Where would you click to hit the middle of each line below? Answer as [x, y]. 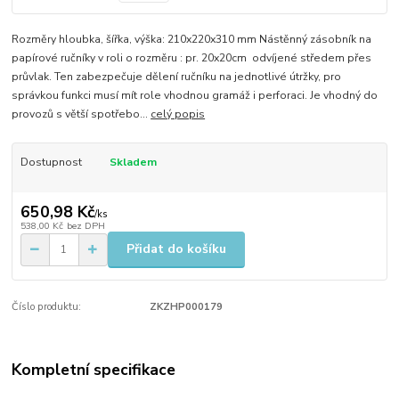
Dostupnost [51, 162]
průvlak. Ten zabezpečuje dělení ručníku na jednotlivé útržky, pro [177, 76]
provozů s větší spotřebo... [81, 114]
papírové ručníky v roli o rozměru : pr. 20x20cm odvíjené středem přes [192, 57]
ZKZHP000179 [186, 306]
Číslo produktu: [47, 306]
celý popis [178, 114]
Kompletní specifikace [94, 370]
